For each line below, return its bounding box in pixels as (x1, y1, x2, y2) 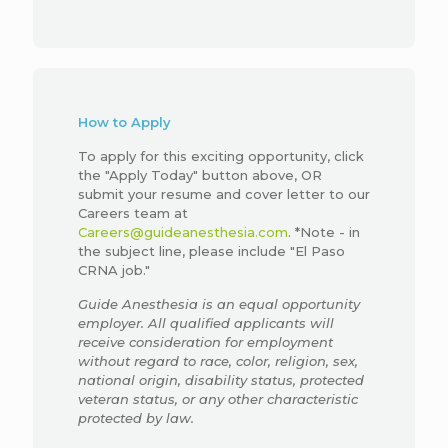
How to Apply (78, 114, 171, 131)
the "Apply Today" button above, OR (78, 167, 322, 184)
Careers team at (78, 205, 188, 222)
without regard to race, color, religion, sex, (78, 353, 358, 370)
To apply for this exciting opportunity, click (78, 148, 364, 165)
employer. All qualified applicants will (78, 315, 334, 332)
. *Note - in (288, 224, 360, 241)
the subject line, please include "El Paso (78, 243, 345, 260)
